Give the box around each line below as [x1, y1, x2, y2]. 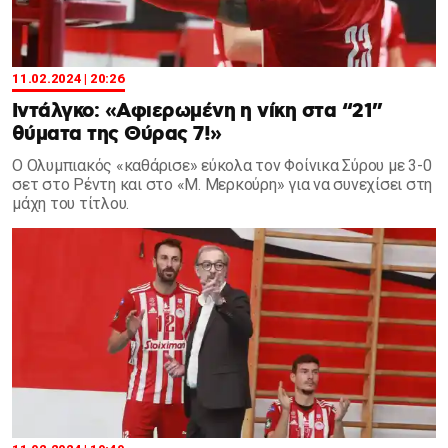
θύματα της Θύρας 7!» [12, 121, 222, 148]
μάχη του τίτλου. [12, 194, 129, 213]
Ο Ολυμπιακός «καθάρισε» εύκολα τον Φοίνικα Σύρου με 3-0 [12, 156, 432, 175]
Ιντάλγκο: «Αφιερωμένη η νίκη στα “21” [12, 98, 383, 125]
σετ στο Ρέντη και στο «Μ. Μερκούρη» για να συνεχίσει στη [12, 175, 432, 194]
